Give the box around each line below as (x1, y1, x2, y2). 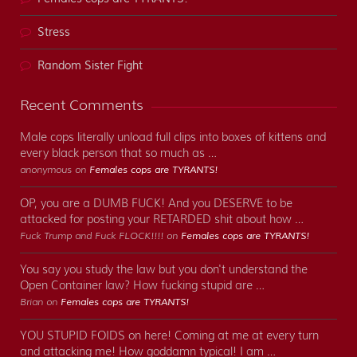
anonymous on (20, 164, 89, 176)
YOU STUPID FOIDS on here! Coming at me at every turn (20, 328, 319, 343)
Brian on (20, 296, 61, 308)
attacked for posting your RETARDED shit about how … (20, 212, 304, 227)
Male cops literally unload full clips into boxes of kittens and (20, 130, 326, 145)
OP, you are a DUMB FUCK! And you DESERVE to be (20, 196, 292, 211)
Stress (37, 25, 70, 41)
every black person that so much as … (20, 146, 217, 161)
